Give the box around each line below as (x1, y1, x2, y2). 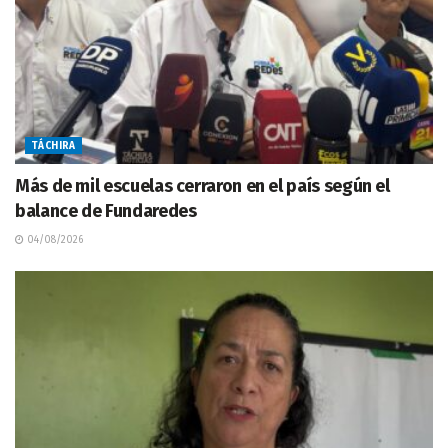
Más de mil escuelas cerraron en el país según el (15, 174, 390, 197)
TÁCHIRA (31, 139, 76, 152)
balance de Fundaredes (15, 199, 201, 222)
